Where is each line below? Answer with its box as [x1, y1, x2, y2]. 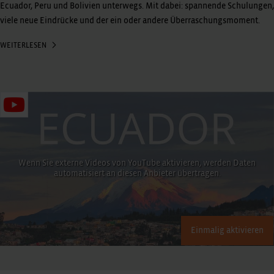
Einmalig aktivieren [191, 226, 264, 235]
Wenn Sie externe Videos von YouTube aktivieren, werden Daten [18, 158, 256, 168]
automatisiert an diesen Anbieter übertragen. [53, 169, 221, 178]
